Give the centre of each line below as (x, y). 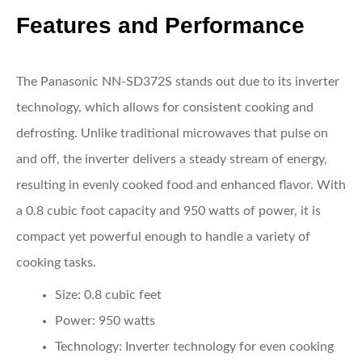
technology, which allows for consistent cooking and (165, 108)
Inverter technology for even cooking (228, 346)
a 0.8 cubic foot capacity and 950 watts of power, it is (168, 211)
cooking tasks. (56, 263)
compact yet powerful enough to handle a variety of (163, 237)
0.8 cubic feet (121, 295)
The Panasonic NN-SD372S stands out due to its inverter (178, 82)
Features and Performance (160, 26)
